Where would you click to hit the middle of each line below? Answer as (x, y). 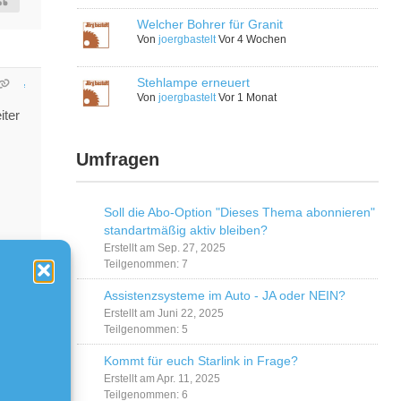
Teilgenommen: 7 (146, 264)
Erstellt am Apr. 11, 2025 (162, 379)
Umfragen (118, 160)
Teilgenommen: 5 (146, 330)
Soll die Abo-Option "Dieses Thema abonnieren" (240, 213)
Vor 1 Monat (248, 98)
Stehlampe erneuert (194, 83)
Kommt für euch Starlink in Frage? (201, 361)
